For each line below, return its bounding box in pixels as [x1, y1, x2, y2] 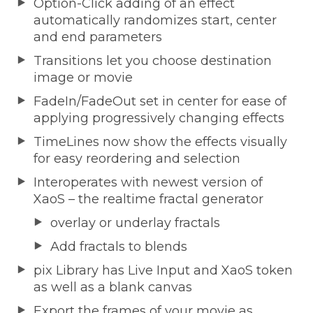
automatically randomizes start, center [34, 12, 277, 28]
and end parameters [34, 29, 162, 45]
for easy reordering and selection [34, 150, 240, 166]
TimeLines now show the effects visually [34, 133, 287, 150]
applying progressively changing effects [34, 110, 284, 126]
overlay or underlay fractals [50, 214, 224, 231]
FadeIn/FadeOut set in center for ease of [34, 93, 286, 109]
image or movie [34, 69, 133, 85]
